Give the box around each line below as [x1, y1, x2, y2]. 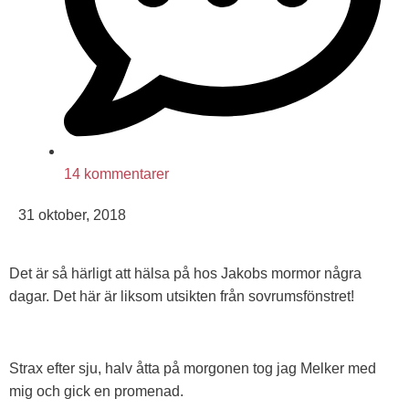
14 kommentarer [64, 166, 169, 182]
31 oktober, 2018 [18, 207, 126, 223]
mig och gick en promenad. [9, 383, 184, 400]
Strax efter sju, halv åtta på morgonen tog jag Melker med [9, 361, 376, 377]
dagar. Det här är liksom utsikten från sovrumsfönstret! [9, 288, 354, 305]
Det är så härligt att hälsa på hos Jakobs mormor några [9, 266, 362, 282]
